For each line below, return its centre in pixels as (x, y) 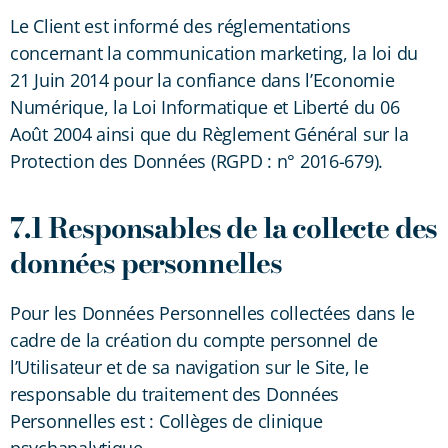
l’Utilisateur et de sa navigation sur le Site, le (189, 366)
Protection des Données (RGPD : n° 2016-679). (197, 160)
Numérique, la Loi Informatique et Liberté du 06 (205, 106)
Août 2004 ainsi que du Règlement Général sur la (209, 133)
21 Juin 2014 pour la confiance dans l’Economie (202, 79)
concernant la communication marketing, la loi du (214, 52)
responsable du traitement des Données (175, 393)
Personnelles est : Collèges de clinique (166, 420)
